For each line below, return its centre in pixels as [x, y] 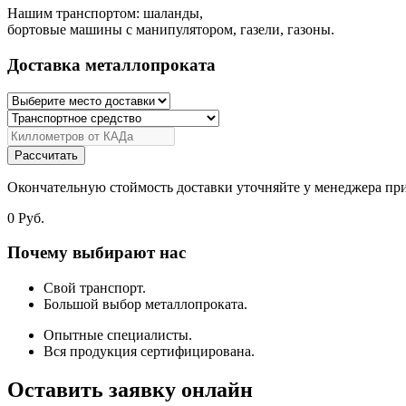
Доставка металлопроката [111, 64]
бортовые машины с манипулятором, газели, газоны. [171, 30]
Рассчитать [46, 155]
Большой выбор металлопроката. [145, 304]
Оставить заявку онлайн [130, 389]
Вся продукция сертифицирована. [149, 351]
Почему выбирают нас [97, 253]
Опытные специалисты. [118, 335]
